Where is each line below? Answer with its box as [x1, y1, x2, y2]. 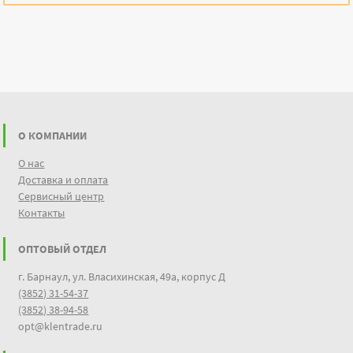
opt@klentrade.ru [18, 319, 103, 334]
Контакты [18, 206, 65, 221]
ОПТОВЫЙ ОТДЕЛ [18, 242, 107, 257]
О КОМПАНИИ [18, 128, 87, 143]
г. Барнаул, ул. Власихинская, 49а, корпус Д [18, 269, 226, 284]
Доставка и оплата [18, 173, 109, 188]
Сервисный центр [18, 189, 105, 204]
